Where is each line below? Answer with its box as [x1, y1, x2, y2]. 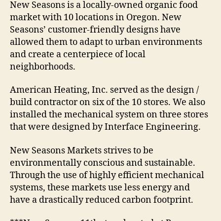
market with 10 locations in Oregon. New [10, 11, 182, 23]
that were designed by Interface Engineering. [10, 121, 201, 133]
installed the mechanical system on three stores [10, 109, 208, 120]
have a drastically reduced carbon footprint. [10, 194, 193, 206]
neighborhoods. [10, 61, 75, 73]
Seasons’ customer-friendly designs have [10, 24, 181, 36]
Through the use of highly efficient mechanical [10, 169, 204, 181]
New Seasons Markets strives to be [10, 145, 153, 156]
